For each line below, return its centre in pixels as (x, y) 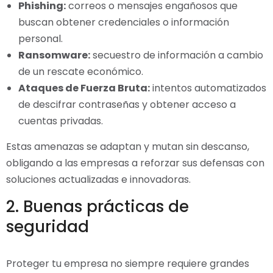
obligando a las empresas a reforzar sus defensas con (135, 163)
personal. (41, 39)
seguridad (48, 227)
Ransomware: (54, 55)
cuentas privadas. (61, 121)
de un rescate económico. (81, 72)
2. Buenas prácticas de (97, 207)
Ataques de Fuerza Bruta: (84, 88)
